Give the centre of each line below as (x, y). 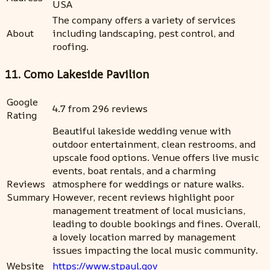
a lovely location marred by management (144, 237)
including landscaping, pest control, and (143, 33)
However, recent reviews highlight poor (143, 197)
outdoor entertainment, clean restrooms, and (154, 144)
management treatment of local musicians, (149, 210)
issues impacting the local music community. (155, 250)
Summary (28, 197)
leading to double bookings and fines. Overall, (156, 223)
